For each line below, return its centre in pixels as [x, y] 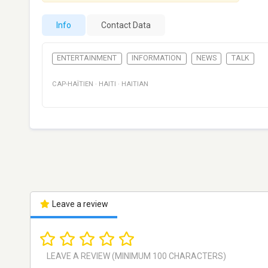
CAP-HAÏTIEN [73, 84]
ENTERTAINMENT [87, 58]
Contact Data [126, 25]
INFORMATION [157, 58]
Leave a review [79, 204]
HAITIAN [135, 84]
